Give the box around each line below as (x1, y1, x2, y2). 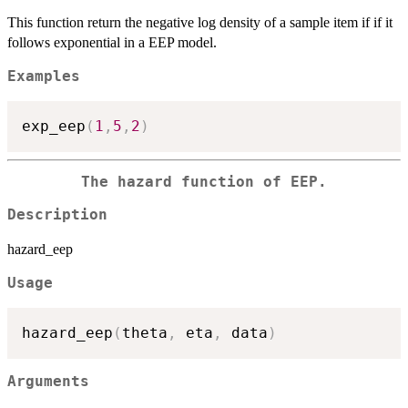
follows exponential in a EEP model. (7, 35, 217, 51)
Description (7, 207, 107, 224)
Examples (7, 68, 80, 86)
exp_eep (22, 117, 86, 135)
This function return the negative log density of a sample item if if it (7, 15, 393, 31)
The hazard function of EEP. (81, 173, 327, 190)
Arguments (7, 373, 89, 391)
